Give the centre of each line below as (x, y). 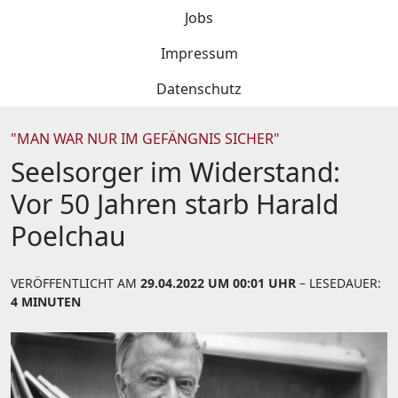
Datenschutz (199, 89)
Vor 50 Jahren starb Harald (175, 204)
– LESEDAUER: (338, 283)
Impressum (199, 53)
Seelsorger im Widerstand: (175, 172)
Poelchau (68, 236)
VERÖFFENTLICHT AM (76, 283)
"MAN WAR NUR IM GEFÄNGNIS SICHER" (145, 139)
